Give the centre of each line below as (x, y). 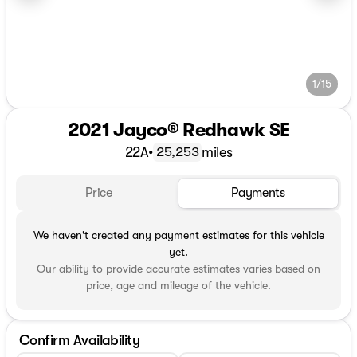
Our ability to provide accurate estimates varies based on (178, 268)
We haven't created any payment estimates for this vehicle (178, 235)
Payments (258, 193)
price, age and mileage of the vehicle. (178, 285)
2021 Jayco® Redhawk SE (178, 130)
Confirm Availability (80, 340)
